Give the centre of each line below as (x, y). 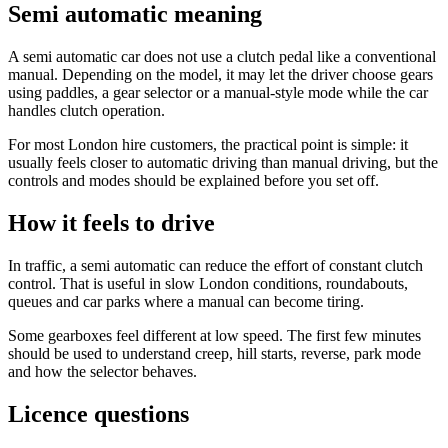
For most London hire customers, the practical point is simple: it (208, 145)
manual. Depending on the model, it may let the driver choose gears (220, 75)
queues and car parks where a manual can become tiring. (186, 302)
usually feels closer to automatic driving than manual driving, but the (223, 163)
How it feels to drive (111, 223)
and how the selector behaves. (102, 372)
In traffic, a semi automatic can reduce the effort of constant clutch (215, 266)
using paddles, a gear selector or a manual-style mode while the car (218, 93)
